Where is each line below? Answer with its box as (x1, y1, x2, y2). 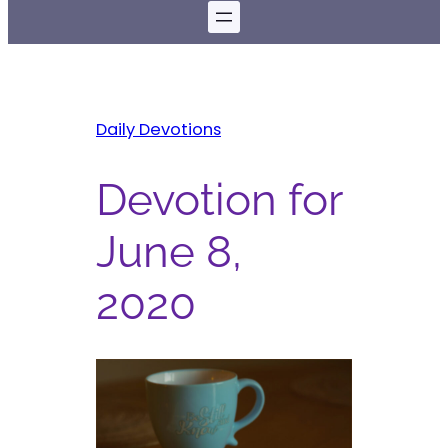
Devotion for (96, 173, 342, 225)
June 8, (96, 225, 242, 277)
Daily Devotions (96, 118, 221, 142)
